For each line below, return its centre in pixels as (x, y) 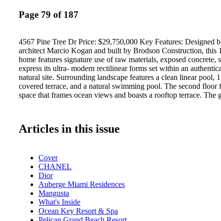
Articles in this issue (69, 129)
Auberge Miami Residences (82, 184)
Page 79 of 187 (49, 15)
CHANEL (55, 166)
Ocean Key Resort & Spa (78, 211)
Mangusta (54, 193)
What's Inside (59, 202)
